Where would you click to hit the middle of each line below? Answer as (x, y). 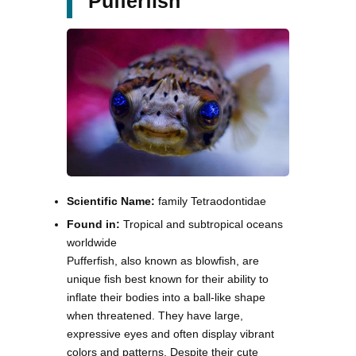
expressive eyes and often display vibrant (170, 333)
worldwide (92, 242)
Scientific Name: (111, 201)
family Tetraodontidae (211, 201)
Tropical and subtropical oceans (203, 224)
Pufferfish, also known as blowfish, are (163, 260)
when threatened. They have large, (155, 315)
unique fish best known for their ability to (168, 279)
